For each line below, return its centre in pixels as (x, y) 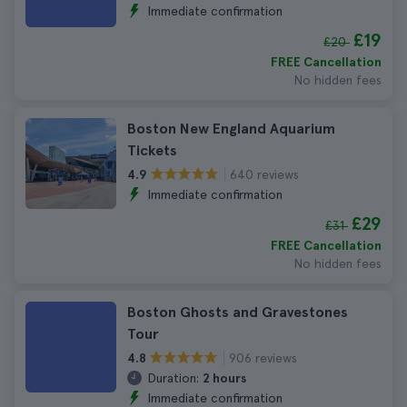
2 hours (224, 378)
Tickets (152, 150)
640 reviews (264, 174)
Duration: (173, 378)
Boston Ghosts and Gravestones (238, 312)
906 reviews (263, 357)
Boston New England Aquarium (231, 129)
